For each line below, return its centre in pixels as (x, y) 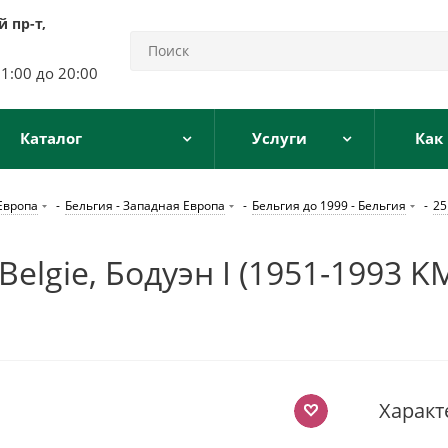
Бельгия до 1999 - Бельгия (329, 205)
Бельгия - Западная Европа (145, 205)
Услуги (279, 138)
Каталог (51, 138)
